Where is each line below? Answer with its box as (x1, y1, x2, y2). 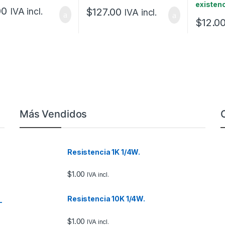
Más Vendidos (20, 107, 87, 120)
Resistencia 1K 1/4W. (67, 147, 141, 156)
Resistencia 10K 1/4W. (67, 194, 146, 203)
